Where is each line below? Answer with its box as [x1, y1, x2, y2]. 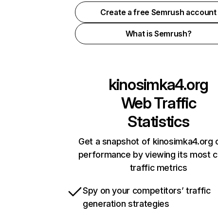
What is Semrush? [125, 29, 192, 38]
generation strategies [83, 199, 169, 209]
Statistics [127, 112, 189, 131]
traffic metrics [129, 163, 187, 173]
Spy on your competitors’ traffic [83, 185, 211, 196]
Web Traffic [121, 93, 196, 112]
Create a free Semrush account [100, 7, 217, 17]
